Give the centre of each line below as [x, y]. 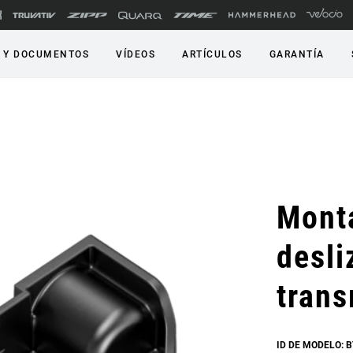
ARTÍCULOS [212, 54]
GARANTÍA [297, 54]
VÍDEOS [136, 54]
